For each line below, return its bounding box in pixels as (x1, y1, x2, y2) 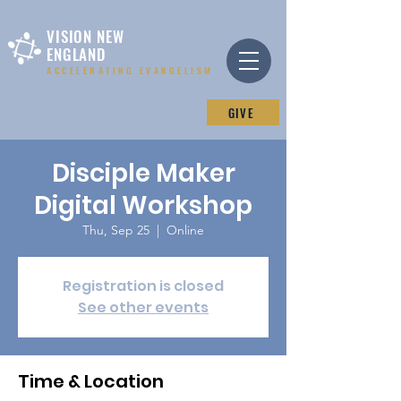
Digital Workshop (34, 188, 252, 223)
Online (166, 222, 204, 238)
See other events (78, 297, 209, 318)
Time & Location (18, 369, 164, 394)
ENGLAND (47, 43, 106, 65)
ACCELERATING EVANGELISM (47, 64, 214, 77)
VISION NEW (47, 25, 124, 47)
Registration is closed (63, 276, 224, 296)
